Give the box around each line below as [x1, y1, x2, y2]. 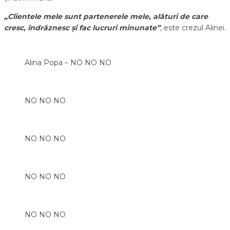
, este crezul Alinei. [160, 23, 226, 32]
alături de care [153, 11, 208, 21]
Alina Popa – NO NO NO [25, 57, 111, 67]
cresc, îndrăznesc [4, 23, 71, 32]
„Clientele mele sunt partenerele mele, [4, 11, 153, 21]
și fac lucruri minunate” [71, 23, 160, 32]
